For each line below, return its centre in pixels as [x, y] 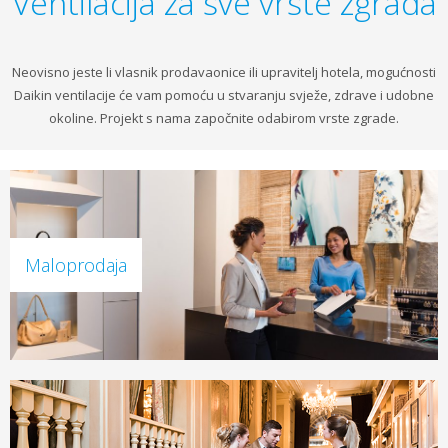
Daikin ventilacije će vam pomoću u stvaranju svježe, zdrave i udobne [224, 94]
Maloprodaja [76, 264]
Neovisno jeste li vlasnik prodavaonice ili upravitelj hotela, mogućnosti [224, 71]
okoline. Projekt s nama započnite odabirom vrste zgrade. [224, 117]
